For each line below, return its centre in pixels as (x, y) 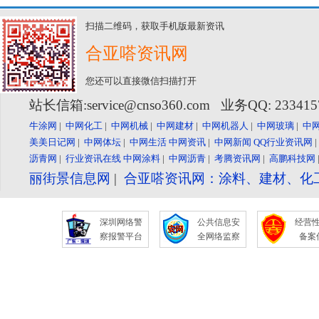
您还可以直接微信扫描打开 (141, 81)
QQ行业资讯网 (283, 142)
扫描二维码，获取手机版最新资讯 (155, 26)
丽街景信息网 (70, 178)
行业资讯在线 (93, 158)
